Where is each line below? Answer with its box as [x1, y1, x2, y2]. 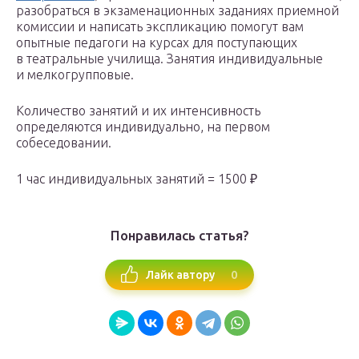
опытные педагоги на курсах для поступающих [16, 35, 297, 50]
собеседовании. [16, 135, 111, 150]
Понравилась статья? [110, 228, 249, 243]
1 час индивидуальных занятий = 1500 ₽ [16, 171, 257, 186]
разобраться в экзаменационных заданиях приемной [16, 3, 339, 18]
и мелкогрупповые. [16, 67, 134, 82]
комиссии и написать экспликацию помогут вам [16, 19, 304, 34]
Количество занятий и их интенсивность [16, 103, 260, 118]
